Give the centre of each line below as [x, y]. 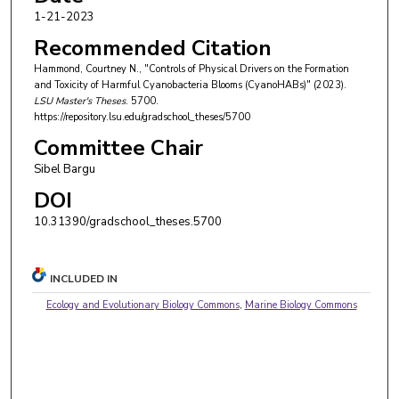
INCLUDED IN [84, 278]
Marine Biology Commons [301, 305]
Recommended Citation [152, 49]
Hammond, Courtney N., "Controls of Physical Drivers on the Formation [191, 69]
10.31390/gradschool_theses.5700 [127, 221]
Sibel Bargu [64, 169]
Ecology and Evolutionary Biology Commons [142, 305]
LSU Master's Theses [79, 102]
